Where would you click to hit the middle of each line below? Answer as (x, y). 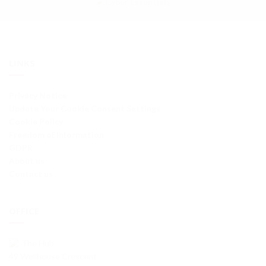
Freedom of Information (56, 134)
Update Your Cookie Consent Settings (85, 108)
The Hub (38, 243)
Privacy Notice (38, 95)
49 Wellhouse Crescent (53, 256)
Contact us (31, 173)
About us (27, 160)
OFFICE (24, 210)
